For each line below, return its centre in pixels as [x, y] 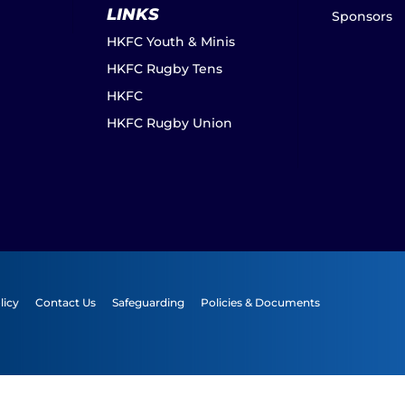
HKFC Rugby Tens [164, 69]
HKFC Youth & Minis [170, 42]
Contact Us [66, 302]
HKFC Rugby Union [169, 123]
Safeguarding [149, 302]
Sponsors [362, 16]
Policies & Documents [261, 302]
